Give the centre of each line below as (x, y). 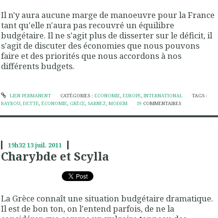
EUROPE (132, 96)
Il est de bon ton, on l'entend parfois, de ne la (88, 208)
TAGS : (200, 96)
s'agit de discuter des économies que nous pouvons (100, 45)
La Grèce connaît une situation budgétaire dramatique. (107, 198)
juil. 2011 (48, 145)
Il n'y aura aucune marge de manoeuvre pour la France (108, 15)
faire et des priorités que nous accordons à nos (91, 55)
